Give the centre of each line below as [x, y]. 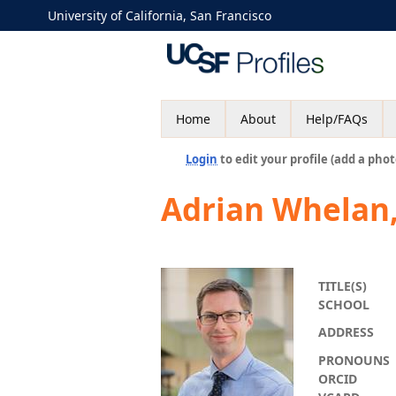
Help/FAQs [337, 119]
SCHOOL [344, 305]
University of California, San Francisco [160, 15]
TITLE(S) [343, 286]
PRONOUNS [354, 360]
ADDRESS [346, 332]
